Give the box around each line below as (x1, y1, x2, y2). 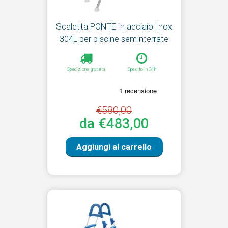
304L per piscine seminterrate (59, 34, 169, 44)
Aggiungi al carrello (76, 142, 152, 152)
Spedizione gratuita (67, 67, 105, 72)
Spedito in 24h (128, 67, 156, 72)
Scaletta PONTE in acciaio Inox (55, 21, 172, 32)
